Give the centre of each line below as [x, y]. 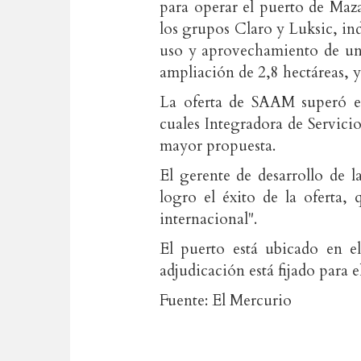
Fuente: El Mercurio [226, 301]
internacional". [208, 219]
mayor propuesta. [218, 146]
